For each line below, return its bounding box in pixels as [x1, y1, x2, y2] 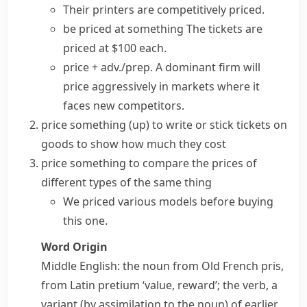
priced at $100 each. [63, 40, 167, 56]
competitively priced [157, 2, 262, 17]
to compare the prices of [129, 156, 257, 171]
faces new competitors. [63, 98, 184, 113]
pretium [98, 278, 140, 293]
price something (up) [41, 117, 149, 132]
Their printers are [63, 2, 157, 17]
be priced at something [63, 21, 184, 36]
